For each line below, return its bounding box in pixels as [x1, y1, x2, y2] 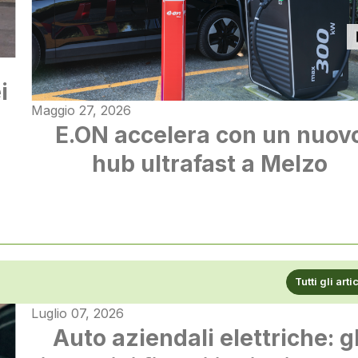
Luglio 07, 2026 [31, 305, 125, 321]
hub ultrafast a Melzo [92, 150, 328, 178]
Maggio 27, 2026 [31, 102, 132, 119]
